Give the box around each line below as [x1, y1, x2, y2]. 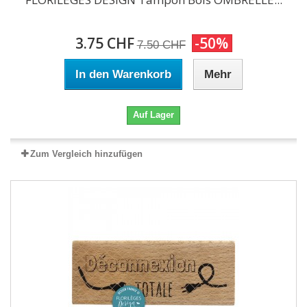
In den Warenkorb [75, 68, 171, 81]
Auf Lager [133, 110, 174, 120]
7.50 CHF [136, 38, 186, 51]
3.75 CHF [75, 34, 134, 53]
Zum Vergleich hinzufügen [30, 149, 143, 159]
